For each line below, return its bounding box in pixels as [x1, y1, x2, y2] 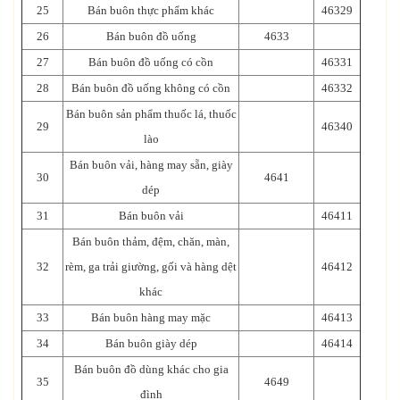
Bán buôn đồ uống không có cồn [71, 80, 230, 95]
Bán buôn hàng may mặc [91, 310, 211, 324]
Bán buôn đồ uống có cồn [88, 54, 213, 69]
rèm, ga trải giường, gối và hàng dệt [65, 259, 237, 273]
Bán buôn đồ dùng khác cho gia [73, 362, 229, 376]
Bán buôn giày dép [104, 336, 197, 350]
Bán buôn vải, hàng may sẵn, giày [69, 157, 233, 171]
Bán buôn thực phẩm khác [87, 3, 214, 17]
